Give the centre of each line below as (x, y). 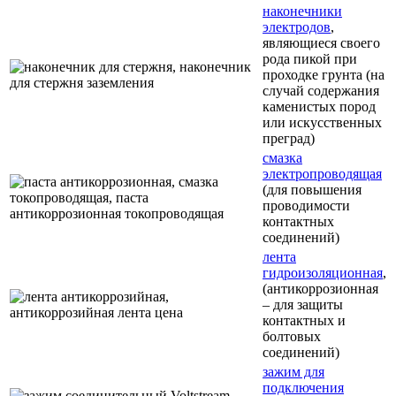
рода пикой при (310, 59)
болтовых (292, 337)
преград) (289, 139)
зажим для (293, 372)
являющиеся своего (321, 43)
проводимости (306, 206)
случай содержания (321, 91)
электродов (297, 27)
